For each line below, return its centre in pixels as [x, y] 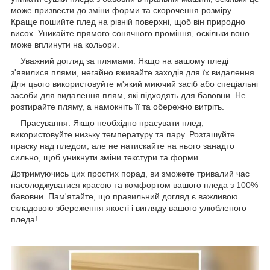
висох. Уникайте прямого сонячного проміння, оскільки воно [130, 33]
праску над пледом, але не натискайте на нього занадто [123, 146]
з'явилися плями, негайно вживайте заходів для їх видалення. [134, 72]
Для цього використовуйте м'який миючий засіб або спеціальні [134, 83]
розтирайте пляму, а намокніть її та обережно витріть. [118, 106]
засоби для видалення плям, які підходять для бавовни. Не [128, 95]
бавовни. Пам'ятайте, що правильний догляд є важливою [124, 196]
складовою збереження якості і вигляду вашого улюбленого [129, 208]
